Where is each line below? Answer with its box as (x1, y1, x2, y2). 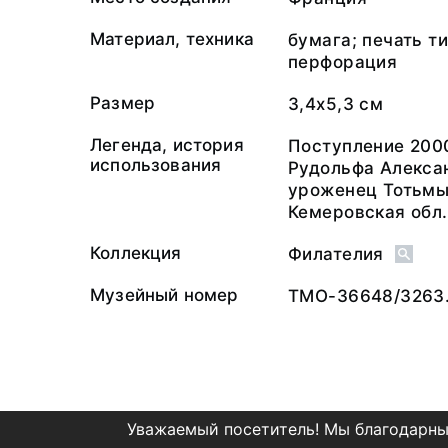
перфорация (288, 52, 398, 72)
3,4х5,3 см (288, 94, 384, 114)
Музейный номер (90, 285, 239, 306)
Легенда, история (90, 135, 244, 155)
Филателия (288, 244, 384, 264)
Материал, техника (90, 29, 254, 49)
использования (90, 155, 222, 175)
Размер (90, 93, 156, 113)
